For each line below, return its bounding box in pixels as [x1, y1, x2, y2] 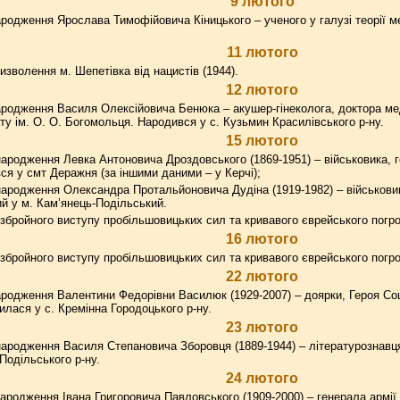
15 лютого [226, 133, 298, 148]
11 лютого [226, 45, 298, 60]
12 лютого [226, 82, 298, 97]
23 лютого [226, 320, 298, 335]
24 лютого [226, 371, 298, 386]
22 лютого [226, 269, 298, 284]
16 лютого [226, 231, 298, 246]
